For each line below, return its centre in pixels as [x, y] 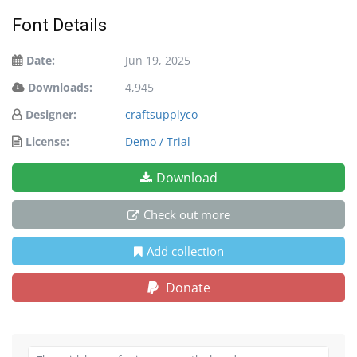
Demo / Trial [158, 141]
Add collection [185, 251]
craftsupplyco [161, 114]
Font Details [59, 25]
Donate [186, 287]
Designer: [51, 114]
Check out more [186, 214]
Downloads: [60, 87]
